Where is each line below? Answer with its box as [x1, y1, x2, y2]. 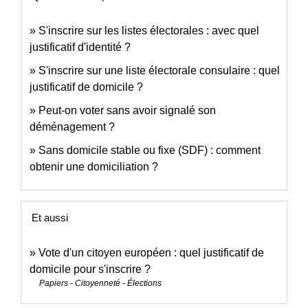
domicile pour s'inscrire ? [30, 263, 151, 275]
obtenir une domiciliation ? [30, 160, 158, 173]
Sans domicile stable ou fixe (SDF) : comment [38, 144, 261, 156]
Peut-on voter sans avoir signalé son [38, 104, 216, 116]
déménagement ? [30, 120, 115, 133]
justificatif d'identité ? [30, 41, 131, 53]
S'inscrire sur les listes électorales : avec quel [38, 24, 259, 36]
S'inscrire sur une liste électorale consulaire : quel [38, 64, 280, 76]
